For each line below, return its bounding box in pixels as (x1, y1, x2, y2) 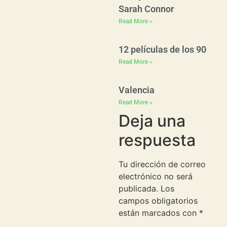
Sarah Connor (119, 4, 174, 15)
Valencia (119, 85, 155, 96)
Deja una (119, 111, 185, 131)
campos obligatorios (119, 196, 198, 206)
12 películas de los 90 (119, 44, 206, 55)
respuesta (119, 130, 196, 150)
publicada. (119, 183, 158, 194)
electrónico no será (119, 171, 193, 182)
